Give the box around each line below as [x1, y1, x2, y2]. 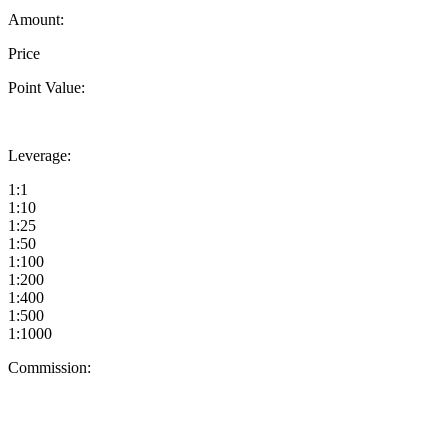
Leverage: [8, 146, 71, 164]
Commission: [8, 358, 91, 376]
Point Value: [8, 78, 85, 96]
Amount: [8, 10, 64, 28]
